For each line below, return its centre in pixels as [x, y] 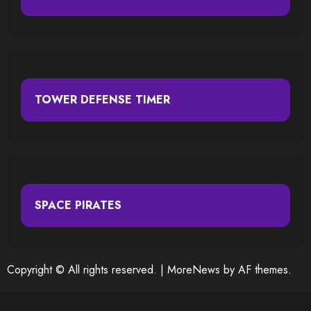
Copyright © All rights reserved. [84, 269]
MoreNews [194, 269]
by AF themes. [256, 269]
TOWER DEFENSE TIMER [102, 99]
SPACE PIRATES [78, 205]
